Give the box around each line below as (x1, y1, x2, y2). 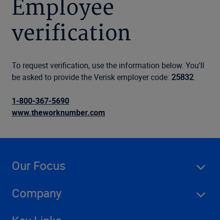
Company (12, 185, 61, 201)
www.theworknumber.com (12, 107, 105, 118)
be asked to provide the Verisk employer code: (12, 72, 171, 82)
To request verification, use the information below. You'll (12, 60, 204, 71)
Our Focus (12, 158, 65, 173)
